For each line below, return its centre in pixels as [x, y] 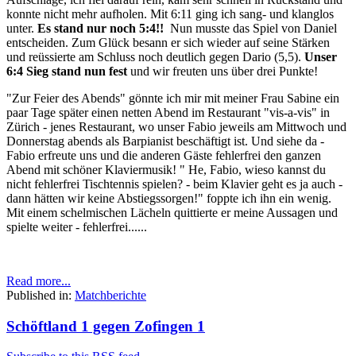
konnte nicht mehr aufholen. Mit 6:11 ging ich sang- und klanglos [170, 14]
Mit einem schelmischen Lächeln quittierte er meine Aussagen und [172, 212]
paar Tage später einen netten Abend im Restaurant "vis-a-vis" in [168, 112]
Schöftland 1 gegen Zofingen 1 [106, 326]
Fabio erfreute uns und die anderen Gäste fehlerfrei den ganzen [164, 155]
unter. [22, 28]
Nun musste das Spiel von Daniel [250, 28]
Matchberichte [110, 295]
